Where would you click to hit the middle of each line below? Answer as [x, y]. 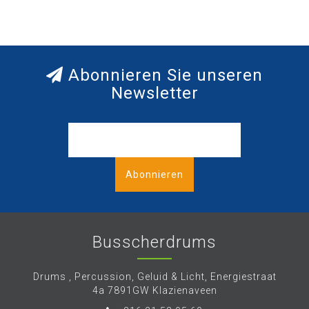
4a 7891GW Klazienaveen [154, 290]
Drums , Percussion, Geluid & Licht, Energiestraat [154, 277]
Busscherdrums [154, 242]
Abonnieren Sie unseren [163, 75]
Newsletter [154, 93]
